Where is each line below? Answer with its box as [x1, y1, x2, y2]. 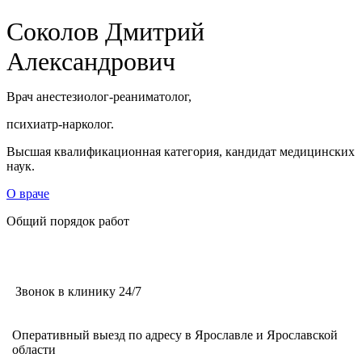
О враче [6, 186, 49, 200]
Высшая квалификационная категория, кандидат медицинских [6, 144, 355, 158]
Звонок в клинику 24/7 [12, 284, 141, 298]
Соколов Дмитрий [6, 16, 204, 46]
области [12, 342, 56, 356]
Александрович [6, 46, 175, 76]
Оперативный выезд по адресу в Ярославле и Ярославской [12, 327, 338, 342]
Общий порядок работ [6, 213, 129, 228]
